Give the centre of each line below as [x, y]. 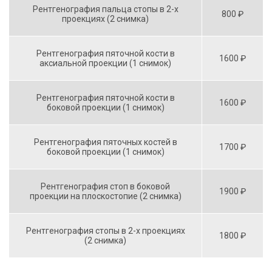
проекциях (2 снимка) [105, 19]
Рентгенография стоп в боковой [105, 186]
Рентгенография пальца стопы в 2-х [105, 9]
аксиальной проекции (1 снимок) [105, 63]
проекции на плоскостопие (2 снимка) [105, 196]
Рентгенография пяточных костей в [105, 142]
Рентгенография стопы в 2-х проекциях [105, 230]
